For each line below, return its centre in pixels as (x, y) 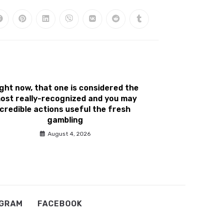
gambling (65, 120)
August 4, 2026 (69, 134)
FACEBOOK (60, 204)
